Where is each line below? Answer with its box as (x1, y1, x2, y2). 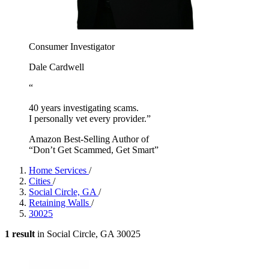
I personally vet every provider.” (29, 113, 151, 124)
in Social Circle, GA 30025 (35, 228, 141, 239)
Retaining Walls (29, 197, 91, 208)
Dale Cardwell (29, 61, 84, 72)
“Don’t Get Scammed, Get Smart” (29, 144, 159, 155)
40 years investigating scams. (29, 102, 139, 113)
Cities (29, 175, 53, 186)
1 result (5, 228, 35, 239)
